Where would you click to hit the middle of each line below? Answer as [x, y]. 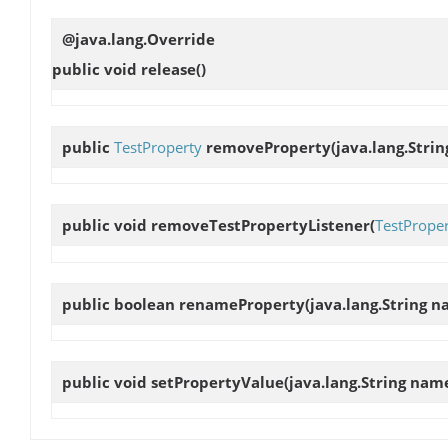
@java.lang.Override [138, 39]
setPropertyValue [217, 381]
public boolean [120, 303]
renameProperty [242, 303]
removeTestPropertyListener [260, 225]
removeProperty [268, 147]
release [168, 69]
